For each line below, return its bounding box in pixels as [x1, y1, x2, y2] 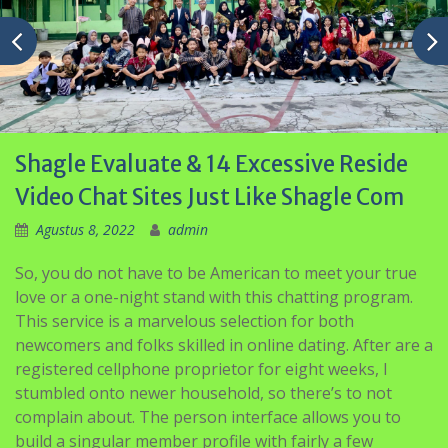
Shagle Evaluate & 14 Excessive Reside [15, 150, 408, 178]
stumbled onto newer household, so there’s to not [15, 382, 392, 404]
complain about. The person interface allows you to [15, 406, 401, 428]
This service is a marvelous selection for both [15, 310, 354, 332]
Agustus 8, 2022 [36, 220, 135, 239]
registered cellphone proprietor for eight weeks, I [15, 358, 388, 380]
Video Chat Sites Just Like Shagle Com [15, 183, 404, 211]
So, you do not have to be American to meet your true [15, 262, 417, 284]
